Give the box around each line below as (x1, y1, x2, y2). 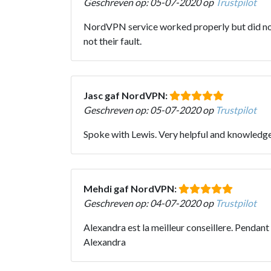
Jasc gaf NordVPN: (83, 89, 169, 101)
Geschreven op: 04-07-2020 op (83, 197, 215, 209)
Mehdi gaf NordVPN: (83, 182, 178, 194)
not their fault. (83, 34, 142, 47)
